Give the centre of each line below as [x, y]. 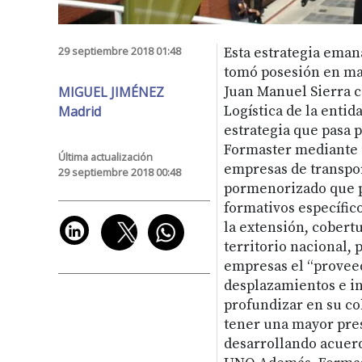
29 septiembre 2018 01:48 [120, 51]
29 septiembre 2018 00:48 [120, 172]
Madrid [80, 111]
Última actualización [105, 156]
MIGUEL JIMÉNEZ [111, 92]
